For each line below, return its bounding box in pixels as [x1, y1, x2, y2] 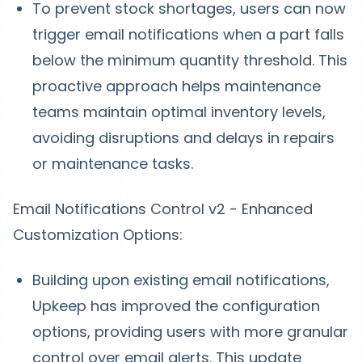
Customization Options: [13, 225, 183, 245]
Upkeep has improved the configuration [32, 296, 320, 316]
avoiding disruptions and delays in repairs [32, 128, 335, 148]
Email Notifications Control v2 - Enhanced [13, 199, 313, 219]
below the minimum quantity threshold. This [32, 50, 347, 70]
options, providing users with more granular [32, 322, 348, 342]
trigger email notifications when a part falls [32, 24, 344, 44]
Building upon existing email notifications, [32, 270, 330, 290]
